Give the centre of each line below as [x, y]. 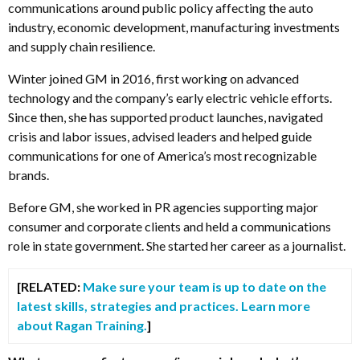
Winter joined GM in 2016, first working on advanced [153, 79]
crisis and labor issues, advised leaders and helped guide [160, 137]
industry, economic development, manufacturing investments [174, 27]
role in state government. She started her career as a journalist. [177, 246]
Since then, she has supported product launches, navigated [166, 117]
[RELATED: [50, 287]
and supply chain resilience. [82, 47]
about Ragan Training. [82, 325]
